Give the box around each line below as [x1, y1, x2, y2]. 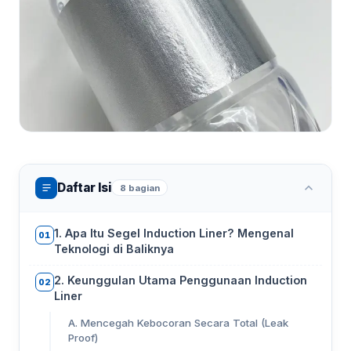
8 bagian [119, 182, 160, 194]
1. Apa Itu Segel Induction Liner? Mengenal [54, 226, 294, 241]
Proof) [67, 331, 98, 344]
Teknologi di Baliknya [54, 242, 174, 256]
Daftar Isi [57, 180, 111, 196]
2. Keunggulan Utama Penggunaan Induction [54, 273, 307, 288]
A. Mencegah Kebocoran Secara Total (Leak [67, 316, 288, 329]
